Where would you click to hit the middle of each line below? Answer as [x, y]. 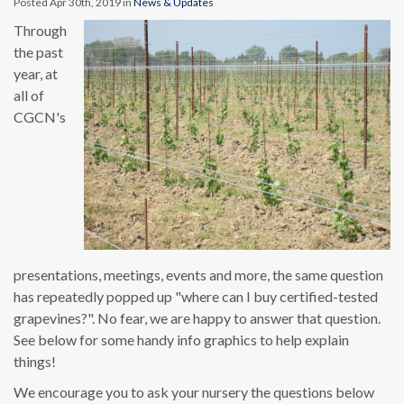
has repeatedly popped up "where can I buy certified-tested [196, 296]
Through [40, 30]
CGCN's [40, 117]
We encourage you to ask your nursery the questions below [194, 392]
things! [37, 361]
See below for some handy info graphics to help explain [181, 340]
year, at [36, 73]
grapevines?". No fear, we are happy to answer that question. [197, 318]
